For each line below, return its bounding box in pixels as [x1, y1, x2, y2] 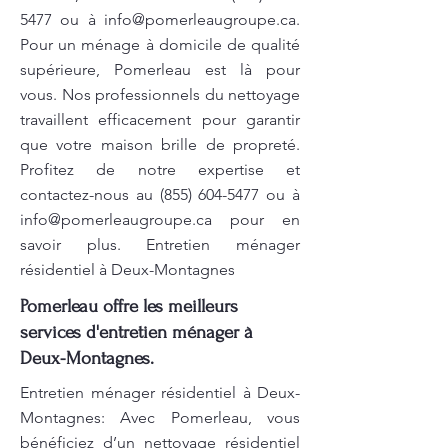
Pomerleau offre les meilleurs [20, 296, 238, 317]
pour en [212, 210, 300, 229]
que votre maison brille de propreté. [20, 135, 300, 154]
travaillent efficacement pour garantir [20, 110, 300, 129]
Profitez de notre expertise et [20, 160, 300, 179]
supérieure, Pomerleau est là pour [20, 60, 300, 79]
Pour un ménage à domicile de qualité [20, 35, 300, 54]
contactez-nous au [20, 185, 160, 204]
